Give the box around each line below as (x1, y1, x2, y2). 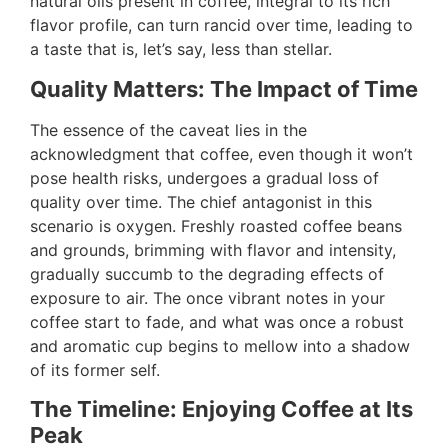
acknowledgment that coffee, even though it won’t (30, 143, 413, 164)
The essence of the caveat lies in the (30, 119, 307, 140)
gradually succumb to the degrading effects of (30, 263, 384, 284)
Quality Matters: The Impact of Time (30, 75, 418, 102)
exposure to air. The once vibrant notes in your (30, 287, 385, 308)
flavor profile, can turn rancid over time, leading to (30, 15, 413, 36)
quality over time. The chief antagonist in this (30, 191, 372, 212)
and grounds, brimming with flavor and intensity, (30, 239, 396, 260)
